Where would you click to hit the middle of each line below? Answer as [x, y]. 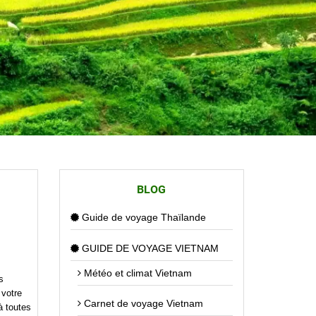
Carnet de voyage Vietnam [142, 303]
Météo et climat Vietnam [136, 273]
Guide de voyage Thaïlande [142, 218]
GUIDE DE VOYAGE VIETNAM [148, 248]
